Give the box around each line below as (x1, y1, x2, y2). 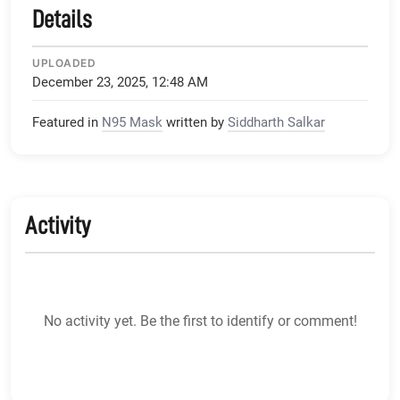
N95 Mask (102, 113, 162, 130)
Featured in (32, 113, 98, 130)
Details (32, 6, 92, 32)
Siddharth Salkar (228, 113, 325, 130)
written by (166, 113, 224, 130)
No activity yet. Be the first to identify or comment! (43, 312, 357, 329)
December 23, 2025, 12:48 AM (32, 73, 208, 90)
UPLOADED (32, 55, 96, 70)
